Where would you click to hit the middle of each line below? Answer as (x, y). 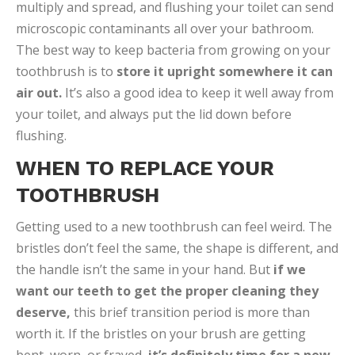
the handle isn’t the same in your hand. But (145, 269)
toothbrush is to (66, 71)
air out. (39, 93)
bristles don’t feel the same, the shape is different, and (177, 248)
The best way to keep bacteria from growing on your (173, 50)
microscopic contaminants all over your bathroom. (165, 29)
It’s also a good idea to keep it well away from (198, 93)
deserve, (43, 312)
